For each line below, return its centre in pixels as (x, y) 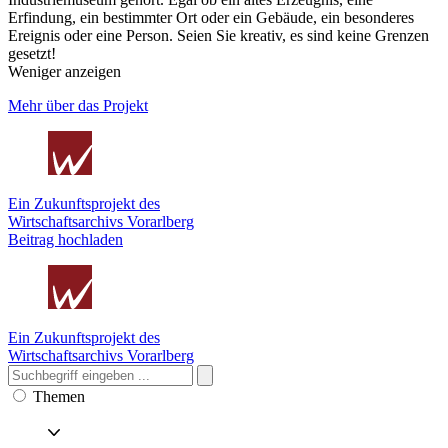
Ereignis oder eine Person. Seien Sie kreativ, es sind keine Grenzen (218, 35)
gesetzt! (32, 53)
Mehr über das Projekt (78, 105)
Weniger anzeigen (64, 71)
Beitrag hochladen (65, 239)
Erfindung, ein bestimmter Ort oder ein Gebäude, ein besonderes (211, 17)
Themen (59, 396)
